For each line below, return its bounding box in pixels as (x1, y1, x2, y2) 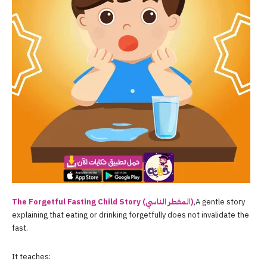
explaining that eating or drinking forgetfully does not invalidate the (12, 209, 249, 221)
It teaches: (12, 251, 51, 263)
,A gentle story (194, 196, 245, 208)
